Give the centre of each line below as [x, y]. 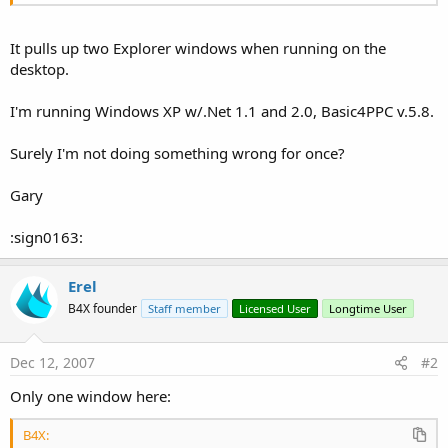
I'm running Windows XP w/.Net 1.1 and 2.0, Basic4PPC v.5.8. [222, 111]
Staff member [184, 308]
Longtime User [368, 308]
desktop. [39, 69]
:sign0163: [46, 237]
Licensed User [275, 308]
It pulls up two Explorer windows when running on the [198, 48]
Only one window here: [90, 395]
